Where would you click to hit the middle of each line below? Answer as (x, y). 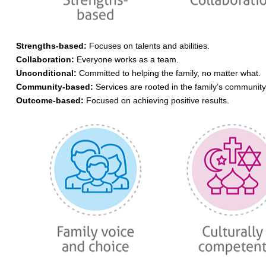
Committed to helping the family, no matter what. (168, 73)
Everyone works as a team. (126, 59)
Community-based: (54, 87)
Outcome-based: (50, 100)
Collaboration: (45, 59)
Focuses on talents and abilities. (148, 46)
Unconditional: (46, 73)
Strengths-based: (51, 46)
